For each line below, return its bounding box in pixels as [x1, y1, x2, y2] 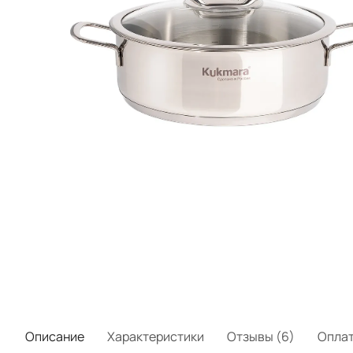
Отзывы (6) [227, 328, 295, 345]
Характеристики [107, 328, 204, 345]
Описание [25, 328, 84, 345]
